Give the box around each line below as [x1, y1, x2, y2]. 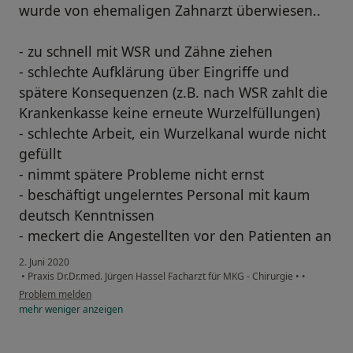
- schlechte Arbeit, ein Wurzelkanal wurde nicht [19, 123, 326, 143]
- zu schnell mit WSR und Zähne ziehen [19, 41, 273, 61]
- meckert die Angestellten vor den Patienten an [19, 225, 332, 245]
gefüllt [19, 143, 61, 163]
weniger [45, 302, 80, 316]
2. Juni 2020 [19, 255, 69, 269]
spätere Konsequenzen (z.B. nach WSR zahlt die [19, 82, 328, 102]
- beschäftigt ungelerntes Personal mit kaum [19, 184, 310, 204]
